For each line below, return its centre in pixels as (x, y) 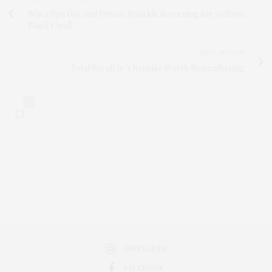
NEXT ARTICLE (222, 52)
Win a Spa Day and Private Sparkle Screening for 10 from (136, 13)
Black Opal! (50, 25)
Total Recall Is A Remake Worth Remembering (157, 67)
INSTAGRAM (146, 249)
